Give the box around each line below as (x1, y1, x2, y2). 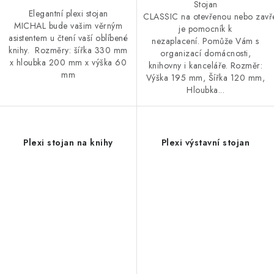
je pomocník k (179, 22, 232, 35)
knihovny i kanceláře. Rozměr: (148, 59, 263, 72)
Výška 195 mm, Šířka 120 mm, (146, 71, 265, 84)
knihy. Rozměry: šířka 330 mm (9, 43, 128, 56)
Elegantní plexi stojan (28, 7, 108, 20)
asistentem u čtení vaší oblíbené (9, 31, 128, 44)
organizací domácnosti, (160, 46, 251, 59)
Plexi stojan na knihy (23, 136, 113, 149)
